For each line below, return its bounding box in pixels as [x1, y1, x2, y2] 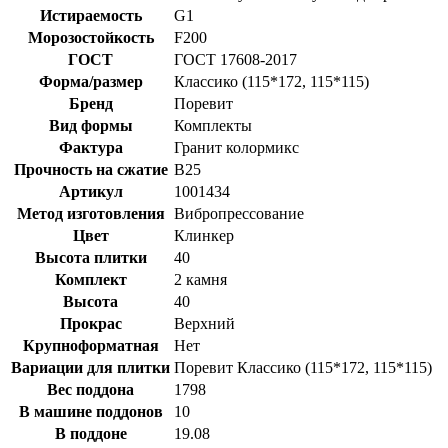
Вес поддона [47, 380, 134, 398]
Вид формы [48, 116, 133, 134]
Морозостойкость [27, 28, 154, 46]
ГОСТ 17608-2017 [174, 50, 297, 68]
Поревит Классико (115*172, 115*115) [174, 358, 432, 376]
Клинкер [174, 226, 234, 244]
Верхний [174, 314, 235, 332]
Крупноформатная [22, 336, 159, 354]
